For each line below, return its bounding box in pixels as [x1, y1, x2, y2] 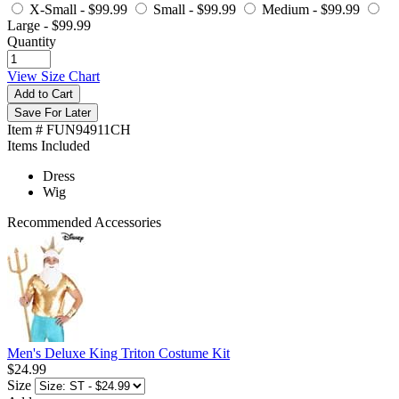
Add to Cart [14, 86, 73, 101]
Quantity [7, 33, 56, 49]
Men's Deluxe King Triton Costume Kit [7, 345, 230, 361]
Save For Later [14, 105, 91, 119]
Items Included [7, 137, 90, 153]
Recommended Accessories [7, 214, 161, 230]
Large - [7, 17, 52, 33]
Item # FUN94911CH [7, 121, 131, 137]
